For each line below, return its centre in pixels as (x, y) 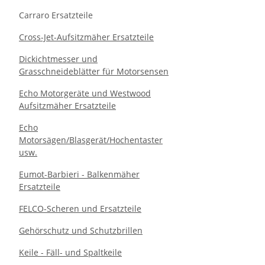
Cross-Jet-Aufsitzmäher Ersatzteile (86, 37)
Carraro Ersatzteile (56, 15)
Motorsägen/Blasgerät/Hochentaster (91, 140)
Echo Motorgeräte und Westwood (85, 93)
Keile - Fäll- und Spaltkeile (70, 252)
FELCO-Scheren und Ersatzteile (80, 209)
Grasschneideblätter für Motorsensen (94, 71)
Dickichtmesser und (58, 59)
